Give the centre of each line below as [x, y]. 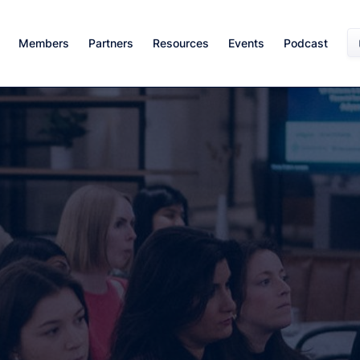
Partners [111, 43]
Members [44, 43]
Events [246, 43]
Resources [181, 43]
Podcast [306, 43]
